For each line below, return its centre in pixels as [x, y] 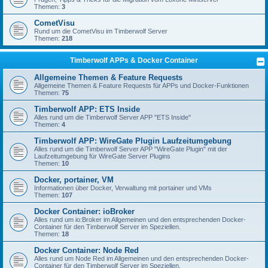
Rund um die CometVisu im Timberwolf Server [101, 31]
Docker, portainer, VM [74, 180]
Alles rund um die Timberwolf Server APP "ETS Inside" [112, 118]
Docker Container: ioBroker [84, 212]
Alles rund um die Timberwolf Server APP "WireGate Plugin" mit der [131, 149]
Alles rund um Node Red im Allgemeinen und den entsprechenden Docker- [141, 259]
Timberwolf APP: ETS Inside [87, 109]
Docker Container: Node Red [86, 251]
